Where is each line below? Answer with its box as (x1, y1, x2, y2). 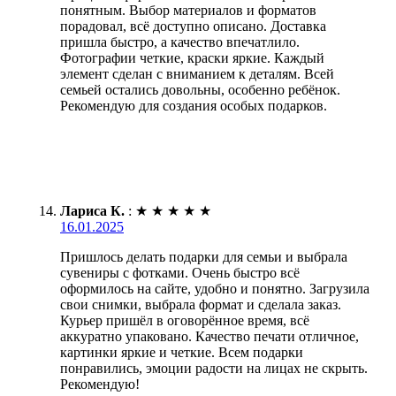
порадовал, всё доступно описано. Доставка (60, 18, 326, 34)
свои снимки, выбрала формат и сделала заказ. (60, 296, 341, 312)
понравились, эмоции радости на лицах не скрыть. (60, 360, 368, 376)
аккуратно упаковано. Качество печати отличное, (60, 328, 359, 344)
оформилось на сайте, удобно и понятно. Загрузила (60, 280, 369, 296)
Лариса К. (60, 202, 125, 218)
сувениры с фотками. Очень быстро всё (60, 264, 300, 280)
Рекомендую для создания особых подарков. (60, 97, 327, 113)
